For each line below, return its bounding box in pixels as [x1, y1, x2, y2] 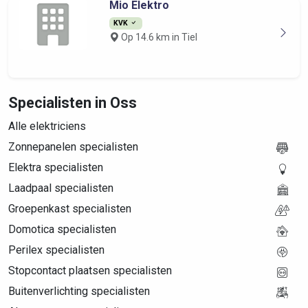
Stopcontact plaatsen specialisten [8, 264, 172, 277]
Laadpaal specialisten [8, 181, 113, 195]
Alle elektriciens [8, 120, 86, 133]
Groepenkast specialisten [8, 202, 131, 215]
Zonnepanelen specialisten [8, 140, 138, 153]
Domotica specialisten [8, 223, 116, 236]
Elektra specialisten [8, 161, 103, 174]
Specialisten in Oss [8, 94, 137, 111]
